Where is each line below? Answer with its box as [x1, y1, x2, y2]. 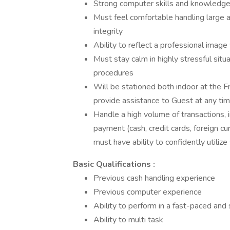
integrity [93, 26, 123, 37]
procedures [93, 67, 133, 79]
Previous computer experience [93, 186, 202, 198]
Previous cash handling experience [93, 172, 215, 184]
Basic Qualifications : [73, 159, 155, 170]
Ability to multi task [93, 214, 163, 225]
